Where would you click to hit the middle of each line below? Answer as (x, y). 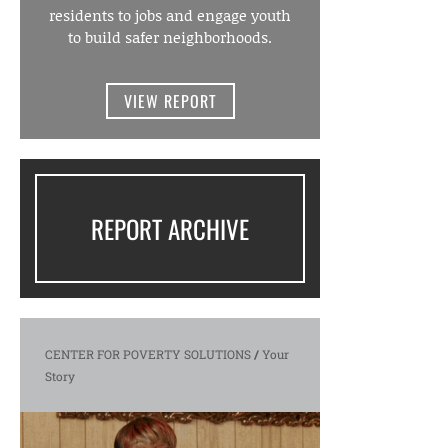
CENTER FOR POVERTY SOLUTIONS (148, 354)
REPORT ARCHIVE (170, 228)
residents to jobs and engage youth (170, 15)
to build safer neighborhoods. (170, 37)
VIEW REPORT (170, 101)
